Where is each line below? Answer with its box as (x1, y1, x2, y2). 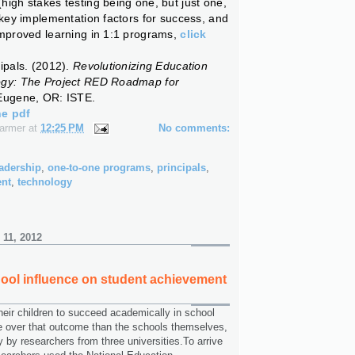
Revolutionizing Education (72, 59, 208, 73)
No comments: (158, 122, 230, 135)
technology (17, 175, 72, 188)
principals (157, 161, 206, 174)
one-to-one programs (48, 161, 151, 174)
